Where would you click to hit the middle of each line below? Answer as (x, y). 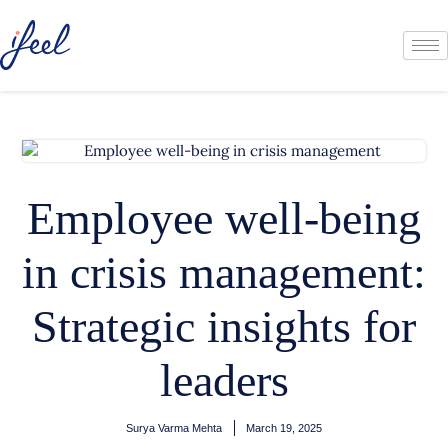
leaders (224, 380)
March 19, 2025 (284, 428)
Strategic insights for (224, 326)
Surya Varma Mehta (174, 428)
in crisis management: (224, 272)
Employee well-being (224, 218)
